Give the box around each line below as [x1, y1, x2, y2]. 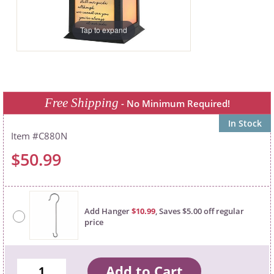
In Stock [228, 117, 262, 129]
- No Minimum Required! [118, 97, 230, 109]
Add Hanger [84, 205, 130, 217]
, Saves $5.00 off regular [155, 205, 244, 217]
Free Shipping [44, 95, 119, 110]
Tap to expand [80, 24, 127, 35]
